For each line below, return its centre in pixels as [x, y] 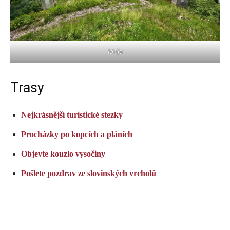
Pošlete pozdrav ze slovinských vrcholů [89, 173]
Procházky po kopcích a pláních [77, 134]
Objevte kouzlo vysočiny [63, 154]
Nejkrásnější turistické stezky [72, 114]
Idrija [115, 51]
